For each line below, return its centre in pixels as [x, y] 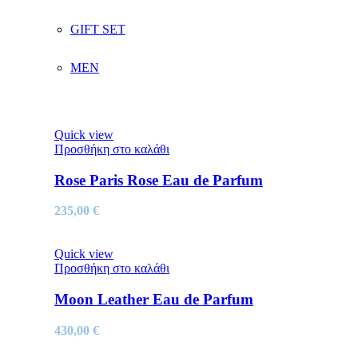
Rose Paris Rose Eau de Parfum [159, 180]
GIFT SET [98, 29]
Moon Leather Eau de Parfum [154, 300]
